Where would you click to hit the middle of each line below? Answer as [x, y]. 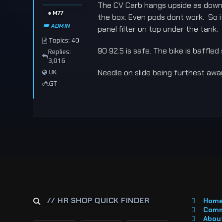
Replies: [60, 52]
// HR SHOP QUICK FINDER [98, 200]
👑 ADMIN [57, 26]
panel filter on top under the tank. [158, 29]
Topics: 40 [64, 40]
